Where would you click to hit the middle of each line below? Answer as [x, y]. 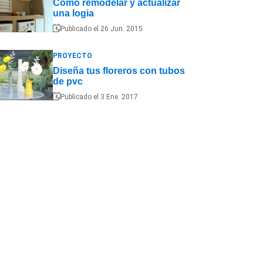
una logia [73, 14]
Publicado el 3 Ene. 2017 [99, 97]
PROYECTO [72, 56]
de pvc [68, 82]
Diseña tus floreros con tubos [119, 71]
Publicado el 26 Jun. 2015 [101, 29]
